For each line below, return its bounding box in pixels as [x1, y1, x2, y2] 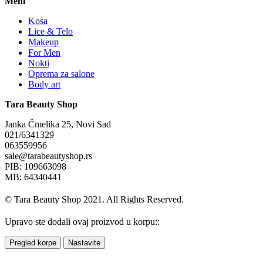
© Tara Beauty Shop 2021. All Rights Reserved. [5, 194, 184, 204]
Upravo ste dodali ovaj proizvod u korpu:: [5, 216, 160, 227]
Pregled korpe [9, 238, 56, 247]
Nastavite [68, 238, 100, 247]
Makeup [28, 36, 59, 47]
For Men [28, 47, 60, 58]
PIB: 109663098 [5, 161, 66, 171]
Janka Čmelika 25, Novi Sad [5, 119, 111, 129]
